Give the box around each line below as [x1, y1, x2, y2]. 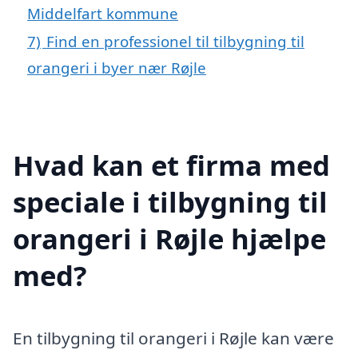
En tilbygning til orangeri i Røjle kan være [13, 326, 334, 349]
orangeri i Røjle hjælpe [13, 220, 326, 258]
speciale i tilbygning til [13, 183, 328, 221]
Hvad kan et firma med [13, 146, 330, 185]
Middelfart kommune [27, 3, 178, 24]
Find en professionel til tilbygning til [46, 31, 304, 52]
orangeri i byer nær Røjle [27, 58, 206, 78]
